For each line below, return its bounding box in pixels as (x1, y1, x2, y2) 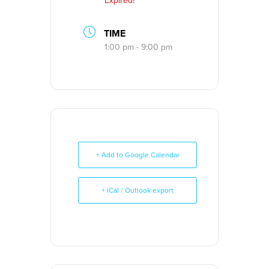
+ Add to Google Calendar (95, 150, 180, 160)
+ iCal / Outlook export (101, 185, 174, 195)
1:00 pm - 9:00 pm (104, 41, 172, 53)
